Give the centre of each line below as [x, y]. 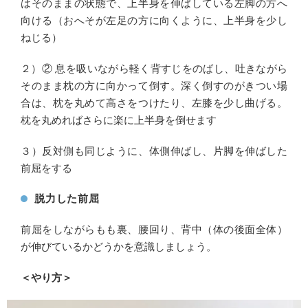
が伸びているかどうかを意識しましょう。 [119, 246]
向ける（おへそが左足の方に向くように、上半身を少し [154, 20]
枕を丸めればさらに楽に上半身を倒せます [119, 120]
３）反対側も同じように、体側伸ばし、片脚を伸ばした [154, 151]
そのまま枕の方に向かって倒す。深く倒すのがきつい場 [154, 86]
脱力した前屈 [67, 198]
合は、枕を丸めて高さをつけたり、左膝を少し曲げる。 [154, 103]
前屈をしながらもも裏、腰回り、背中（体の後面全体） [154, 229]
